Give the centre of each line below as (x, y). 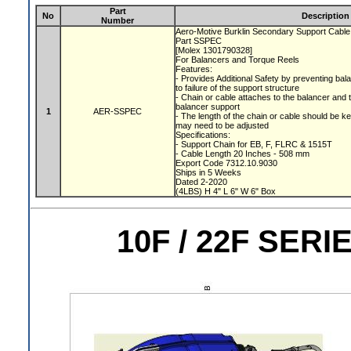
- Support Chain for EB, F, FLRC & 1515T (255, 144)
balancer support (209, 107)
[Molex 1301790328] (215, 50)
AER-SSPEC (118, 111)
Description (325, 16)
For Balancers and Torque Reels (239, 60)
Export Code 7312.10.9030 (228, 163)
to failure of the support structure (239, 88)
